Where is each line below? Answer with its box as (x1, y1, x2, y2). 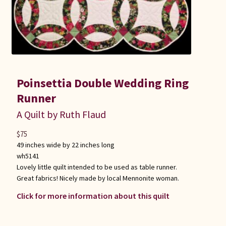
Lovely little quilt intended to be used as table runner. (16, 162, 177, 172)
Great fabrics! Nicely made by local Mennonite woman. (16, 174, 179, 183)
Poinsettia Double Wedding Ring (16, 75, 189, 91)
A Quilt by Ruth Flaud (16, 108, 106, 121)
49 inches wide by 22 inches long (16, 140, 115, 150)
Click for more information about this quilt (16, 190, 169, 201)
